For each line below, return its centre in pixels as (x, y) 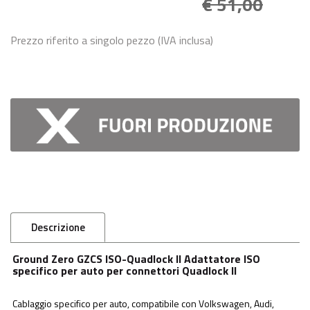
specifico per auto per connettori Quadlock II (125, 270)
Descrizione (58, 227)
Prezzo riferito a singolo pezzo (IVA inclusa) (112, 40)
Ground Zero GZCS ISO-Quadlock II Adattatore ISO (136, 258)
